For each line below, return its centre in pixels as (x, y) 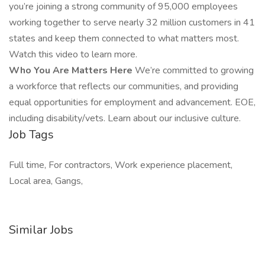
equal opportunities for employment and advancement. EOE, (132, 102)
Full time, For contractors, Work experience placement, (121, 165)
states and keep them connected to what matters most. (124, 38)
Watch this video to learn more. (73, 54)
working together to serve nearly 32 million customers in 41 (132, 22)
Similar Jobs (41, 230)
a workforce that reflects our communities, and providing (124, 86)
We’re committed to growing (194, 70)
